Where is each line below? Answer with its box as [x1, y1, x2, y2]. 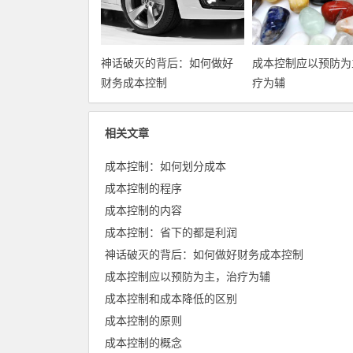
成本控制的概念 [105, 336, 182, 350]
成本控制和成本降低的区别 [105, 292, 237, 306]
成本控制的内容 [105, 204, 182, 217]
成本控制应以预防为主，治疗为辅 [105, 270, 270, 284]
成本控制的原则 [105, 314, 182, 328]
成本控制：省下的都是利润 [105, 226, 237, 240]
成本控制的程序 [105, 182, 182, 195]
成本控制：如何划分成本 [105, 160, 226, 173]
